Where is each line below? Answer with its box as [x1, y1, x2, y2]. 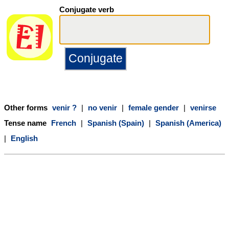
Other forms [4, 103, 50, 112]
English [11, 133, 38, 143]
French [51, 118, 76, 127]
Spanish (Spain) [87, 118, 144, 127]
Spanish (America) [155, 118, 221, 127]
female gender [128, 103, 179, 112]
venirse [190, 103, 216, 112]
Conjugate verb [59, 5, 114, 14]
